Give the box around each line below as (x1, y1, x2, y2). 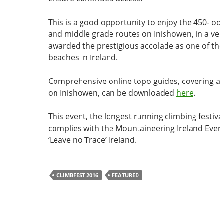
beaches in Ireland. (48, 52, 118, 63)
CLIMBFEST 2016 (56, 171, 98, 179)
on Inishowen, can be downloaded (48, 87, 176, 98)
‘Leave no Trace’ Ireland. (48, 135, 137, 145)
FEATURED (112, 171, 139, 179)
